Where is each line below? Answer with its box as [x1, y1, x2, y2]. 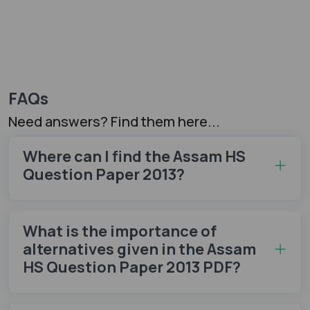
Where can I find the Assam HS [23, 145, 246, 167]
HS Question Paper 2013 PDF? [23, 256, 241, 277]
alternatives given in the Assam [23, 238, 256, 259]
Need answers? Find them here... [8, 111, 220, 131]
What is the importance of [23, 220, 217, 241]
